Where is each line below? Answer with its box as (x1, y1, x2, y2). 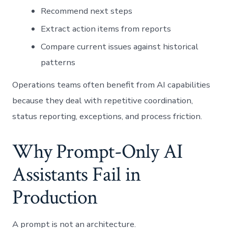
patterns (41, 56, 76, 68)
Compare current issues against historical (41, 40, 199, 52)
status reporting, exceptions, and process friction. (12, 110, 203, 122)
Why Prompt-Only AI (12, 138, 183, 165)
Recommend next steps (41, 5, 133, 17)
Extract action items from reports (41, 22, 172, 35)
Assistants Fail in (12, 161, 141, 188)
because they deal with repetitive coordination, (12, 94, 193, 106)
